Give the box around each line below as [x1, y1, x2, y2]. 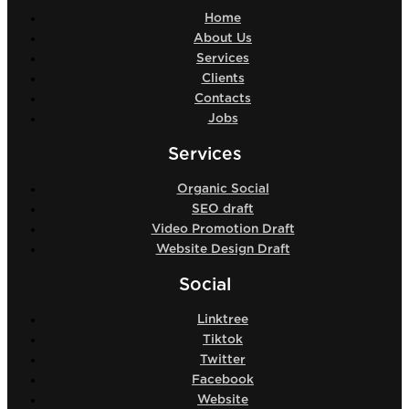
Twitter [200, 353, 246, 367]
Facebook [192, 373, 254, 387]
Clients [201, 72, 245, 86]
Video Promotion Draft [151, 223, 295, 236]
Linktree [197, 313, 248, 327]
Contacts [194, 92, 251, 106]
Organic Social [176, 183, 269, 196]
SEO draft [192, 203, 254, 216]
